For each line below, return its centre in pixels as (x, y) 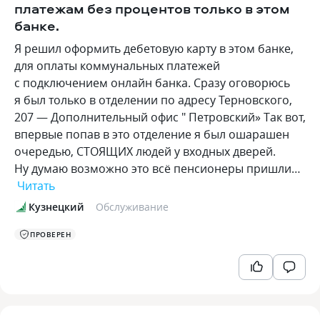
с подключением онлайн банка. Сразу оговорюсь (152, 83)
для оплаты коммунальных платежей (117, 66)
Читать (36, 186)
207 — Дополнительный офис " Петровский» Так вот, (160, 117)
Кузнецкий (56, 207)
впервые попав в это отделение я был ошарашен (152, 134)
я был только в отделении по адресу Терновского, (153, 100)
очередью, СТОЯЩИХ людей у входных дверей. (145, 151)
